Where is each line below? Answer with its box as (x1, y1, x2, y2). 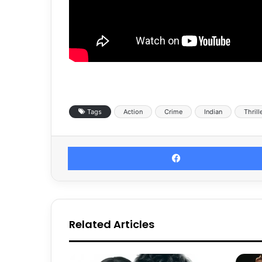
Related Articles (69, 217, 154, 232)
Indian (204, 108, 222, 116)
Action (123, 108, 143, 116)
